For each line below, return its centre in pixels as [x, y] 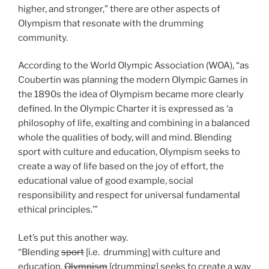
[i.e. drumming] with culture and [152, 252]
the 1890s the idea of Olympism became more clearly [131, 95]
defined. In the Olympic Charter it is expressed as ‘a [125, 109]
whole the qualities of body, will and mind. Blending [125, 138]
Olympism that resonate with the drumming [111, 23]
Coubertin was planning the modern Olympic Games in [133, 80]
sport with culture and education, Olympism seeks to [129, 152]
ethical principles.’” [59, 210]
